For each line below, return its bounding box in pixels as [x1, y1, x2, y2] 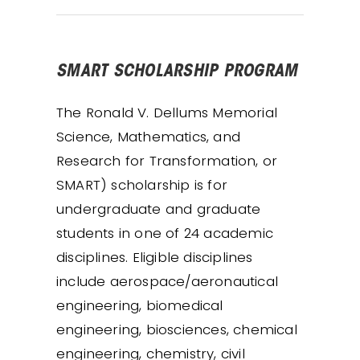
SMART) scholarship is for [56, 174, 227, 194]
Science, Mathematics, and [56, 126, 240, 146]
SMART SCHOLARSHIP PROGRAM [56, 63, 298, 81]
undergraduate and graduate [56, 198, 261, 219]
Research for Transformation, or [56, 150, 278, 170]
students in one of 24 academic [56, 223, 273, 243]
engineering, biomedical [56, 295, 223, 315]
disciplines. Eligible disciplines [56, 247, 253, 267]
